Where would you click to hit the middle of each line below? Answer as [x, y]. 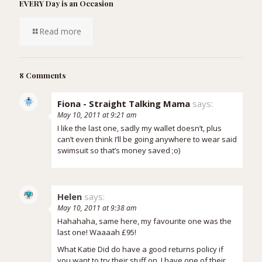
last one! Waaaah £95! [97, 232]
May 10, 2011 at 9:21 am [97, 115]
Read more [60, 31]
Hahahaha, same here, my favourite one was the [144, 221]
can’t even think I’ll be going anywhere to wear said [147, 139]
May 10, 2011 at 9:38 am [97, 208]
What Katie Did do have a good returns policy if [140, 249]
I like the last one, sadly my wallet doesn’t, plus [139, 128]
